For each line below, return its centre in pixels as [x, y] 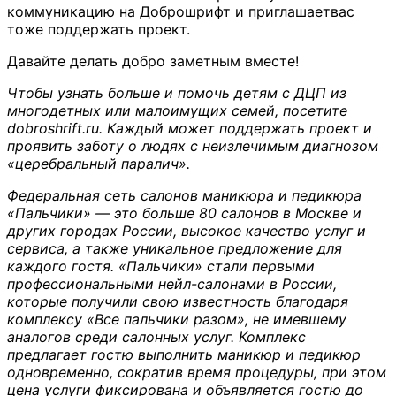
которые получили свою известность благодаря [178, 302]
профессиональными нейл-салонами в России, [172, 284]
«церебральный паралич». [99, 164]
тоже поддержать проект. [99, 30]
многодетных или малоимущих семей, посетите [177, 111]
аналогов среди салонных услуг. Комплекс [156, 337]
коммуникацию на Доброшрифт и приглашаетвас [181, 12]
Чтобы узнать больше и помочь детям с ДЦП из [177, 93]
